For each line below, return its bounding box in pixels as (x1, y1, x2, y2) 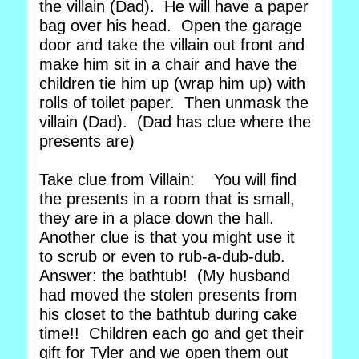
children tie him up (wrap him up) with (39, 75, 305, 92)
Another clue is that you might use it (39, 228, 295, 246)
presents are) (39, 132, 139, 150)
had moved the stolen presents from (39, 286, 297, 304)
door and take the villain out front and (39, 36, 305, 54)
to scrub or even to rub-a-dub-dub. (39, 248, 290, 265)
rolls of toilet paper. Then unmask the (39, 94, 309, 111)
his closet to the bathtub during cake (39, 305, 297, 323)
